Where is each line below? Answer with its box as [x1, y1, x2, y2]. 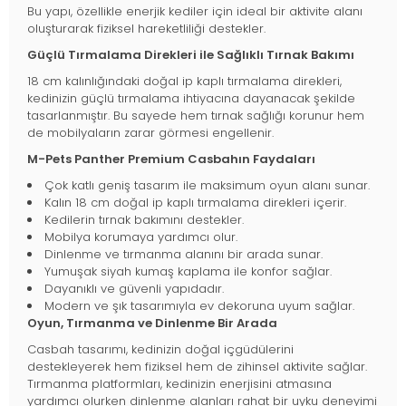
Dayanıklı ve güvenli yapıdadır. [44, 280, 224, 298]
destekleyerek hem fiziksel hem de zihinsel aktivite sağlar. [27, 358, 367, 376]
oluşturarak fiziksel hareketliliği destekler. [27, 20, 266, 38]
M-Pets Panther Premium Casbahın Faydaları [27, 150, 315, 169]
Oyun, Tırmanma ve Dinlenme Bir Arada [27, 314, 277, 333]
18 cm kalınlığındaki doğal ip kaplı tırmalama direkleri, [27, 72, 342, 91]
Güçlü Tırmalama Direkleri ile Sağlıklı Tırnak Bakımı [27, 46, 354, 64]
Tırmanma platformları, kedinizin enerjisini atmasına [27, 375, 332, 393]
